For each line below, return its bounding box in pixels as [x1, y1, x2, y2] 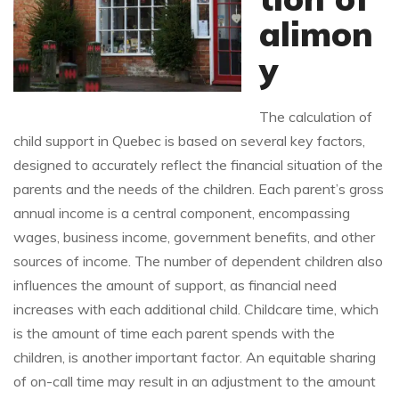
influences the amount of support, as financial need [13, 276, 337, 295]
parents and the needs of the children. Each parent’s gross [13, 180, 384, 199]
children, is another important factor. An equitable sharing [13, 348, 376, 367]
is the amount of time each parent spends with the [13, 324, 335, 343]
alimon [259, 12, 373, 56]
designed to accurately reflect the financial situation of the [13, 156, 383, 175]
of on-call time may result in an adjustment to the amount [13, 372, 376, 391]
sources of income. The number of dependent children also [13, 252, 383, 271]
